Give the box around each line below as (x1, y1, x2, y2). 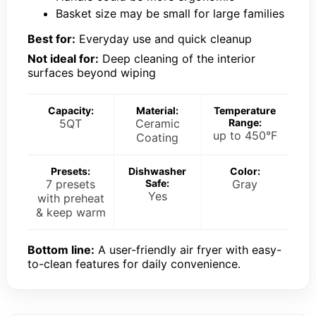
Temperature (214, 104, 276, 117)
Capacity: (47, 104, 94, 117)
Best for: (28, 32, 75, 47)
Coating (136, 130, 179, 145)
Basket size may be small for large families (56, 6, 284, 21)
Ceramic (135, 116, 180, 131)
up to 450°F (212, 128, 277, 143)
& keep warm (35, 205, 106, 220)
